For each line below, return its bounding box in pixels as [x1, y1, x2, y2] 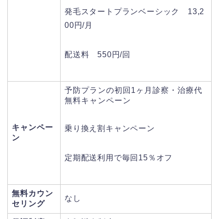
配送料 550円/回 [65, 50, 131, 59]
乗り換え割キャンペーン [65, 124, 155, 132]
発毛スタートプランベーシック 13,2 [65, 7, 205, 16]
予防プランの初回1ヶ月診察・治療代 [65, 86, 202, 94]
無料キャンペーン [65, 96, 131, 105]
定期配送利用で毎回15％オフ [65, 153, 173, 162]
